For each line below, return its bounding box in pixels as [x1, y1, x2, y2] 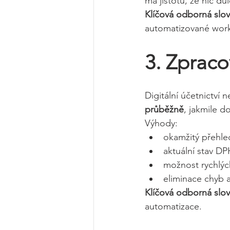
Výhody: [145, 118, 178, 129]
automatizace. [145, 201, 202, 213]
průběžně [145, 104, 184, 116]
